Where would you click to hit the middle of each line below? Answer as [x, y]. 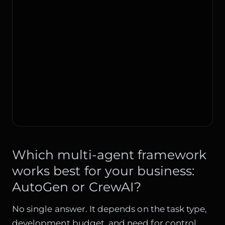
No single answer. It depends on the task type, [110, 209]
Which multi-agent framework [109, 155]
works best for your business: [103, 171]
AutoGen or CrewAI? [77, 187]
